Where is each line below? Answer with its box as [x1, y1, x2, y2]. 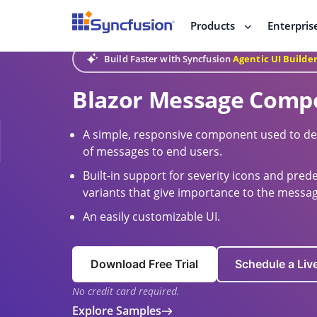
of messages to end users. [83, 144, 222, 159]
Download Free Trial [91, 257, 198, 271]
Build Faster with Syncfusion [102, 52, 233, 65]
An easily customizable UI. [83, 209, 220, 224]
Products [190, 18, 235, 33]
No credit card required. [72, 284, 180, 298]
